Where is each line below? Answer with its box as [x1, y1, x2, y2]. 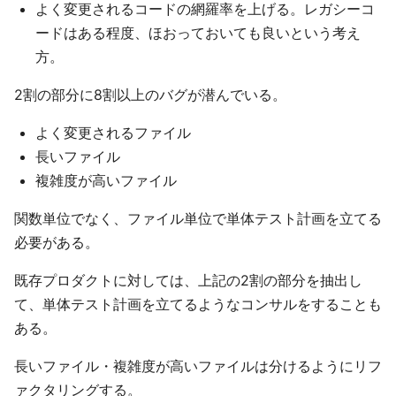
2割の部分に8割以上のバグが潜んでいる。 [14, 86, 286, 103]
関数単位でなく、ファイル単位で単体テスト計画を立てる [14, 209, 382, 227]
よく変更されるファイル [35, 124, 191, 141]
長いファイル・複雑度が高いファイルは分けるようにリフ [14, 357, 382, 375]
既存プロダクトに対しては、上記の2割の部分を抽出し [14, 271, 362, 289]
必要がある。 [14, 233, 99, 251]
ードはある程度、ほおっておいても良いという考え [35, 24, 361, 42]
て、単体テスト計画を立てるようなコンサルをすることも [14, 295, 382, 313]
